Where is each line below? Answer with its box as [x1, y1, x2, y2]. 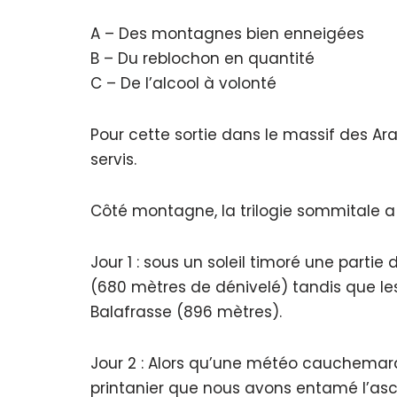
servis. [90, 149, 136, 170]
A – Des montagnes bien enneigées [90, 23, 364, 44]
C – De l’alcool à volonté [90, 73, 276, 94]
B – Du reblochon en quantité [90, 48, 315, 69]
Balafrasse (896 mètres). [90, 301, 282, 323]
